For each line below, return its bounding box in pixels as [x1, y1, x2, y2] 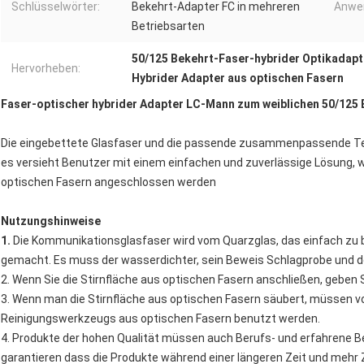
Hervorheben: [11, 62, 80, 76]
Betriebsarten [132, 19, 205, 33]
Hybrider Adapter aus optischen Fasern [132, 71, 344, 85]
